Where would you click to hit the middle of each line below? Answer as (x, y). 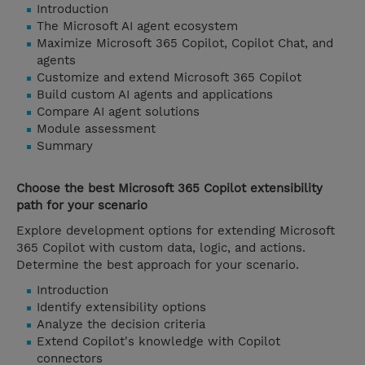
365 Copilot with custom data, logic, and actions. (161, 248)
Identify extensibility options (121, 308)
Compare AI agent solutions (118, 112)
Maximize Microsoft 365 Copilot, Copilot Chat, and (185, 44)
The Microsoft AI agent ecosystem (137, 26)
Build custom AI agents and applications (155, 95)
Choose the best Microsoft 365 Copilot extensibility (169, 189)
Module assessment (96, 129)
